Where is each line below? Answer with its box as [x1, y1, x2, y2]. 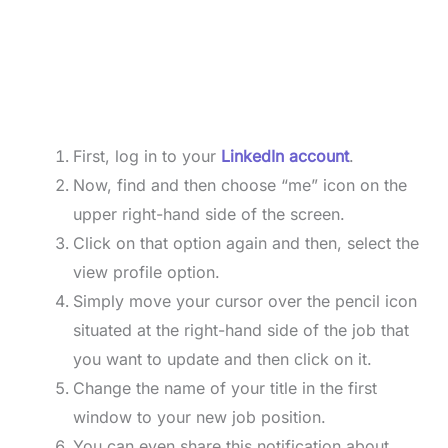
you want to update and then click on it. [72, 349, 372, 370]
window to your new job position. [72, 407, 326, 428]
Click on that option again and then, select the [72, 233, 419, 254]
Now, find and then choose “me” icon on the [72, 175, 407, 196]
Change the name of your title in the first [72, 378, 377, 399]
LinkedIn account [220, 146, 349, 167]
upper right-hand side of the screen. [72, 204, 345, 225]
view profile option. [72, 262, 220, 283]
